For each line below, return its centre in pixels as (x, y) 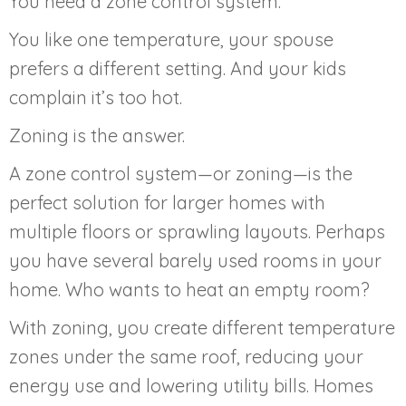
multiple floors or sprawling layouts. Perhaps (197, 231)
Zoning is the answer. (97, 135)
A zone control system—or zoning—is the (181, 173)
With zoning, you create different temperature (202, 327)
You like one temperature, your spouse (171, 39)
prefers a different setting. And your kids (178, 68)
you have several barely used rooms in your (195, 260)
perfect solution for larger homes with (167, 202)
